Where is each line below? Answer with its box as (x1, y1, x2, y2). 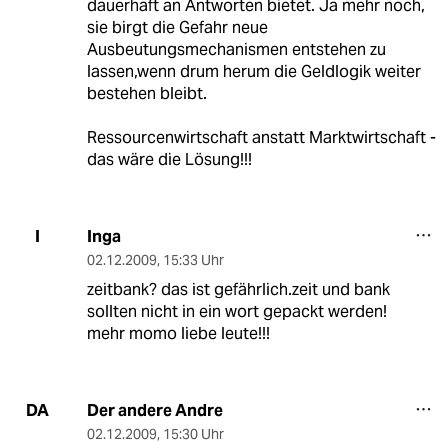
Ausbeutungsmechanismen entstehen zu (86, 38, 386, 60)
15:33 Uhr (162, 250, 224, 269)
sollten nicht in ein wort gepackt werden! (86, 300, 387, 322)
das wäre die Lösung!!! (86, 148, 252, 170)
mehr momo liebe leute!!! (86, 322, 270, 344)
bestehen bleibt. (86, 82, 207, 104)
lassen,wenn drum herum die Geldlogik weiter (86, 60, 421, 82)
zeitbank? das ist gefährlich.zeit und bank (86, 278, 390, 300)
